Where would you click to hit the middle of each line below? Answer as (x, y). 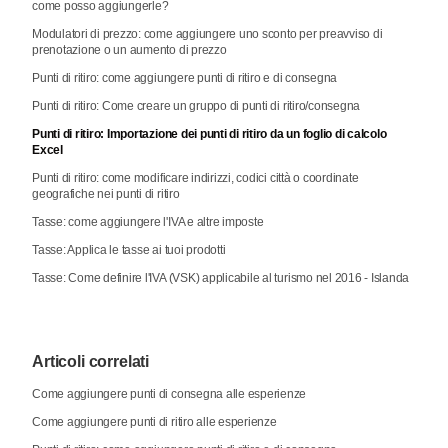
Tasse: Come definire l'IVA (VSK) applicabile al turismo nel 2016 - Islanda (221, 278)
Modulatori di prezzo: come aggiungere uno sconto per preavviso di (207, 34)
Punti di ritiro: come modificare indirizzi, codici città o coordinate (195, 178)
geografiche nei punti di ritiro (106, 194)
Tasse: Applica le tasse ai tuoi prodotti (129, 250)
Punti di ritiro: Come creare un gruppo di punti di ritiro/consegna (196, 106)
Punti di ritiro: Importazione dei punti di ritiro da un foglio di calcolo (209, 134)
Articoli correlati (91, 362)
